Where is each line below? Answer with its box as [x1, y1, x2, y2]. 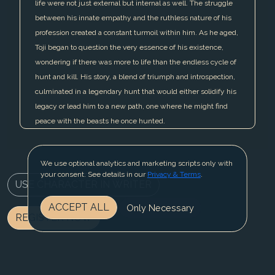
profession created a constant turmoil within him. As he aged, [35, 28, 238, 37]
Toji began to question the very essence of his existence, [35, 43, 223, 52]
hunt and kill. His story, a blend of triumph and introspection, [35, 72, 235, 82]
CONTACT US [85, 260, 138, 269]
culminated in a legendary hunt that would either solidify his [35, 87, 236, 96]
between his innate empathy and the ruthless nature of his [35, 14, 231, 23]
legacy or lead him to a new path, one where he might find [35, 102, 228, 111]
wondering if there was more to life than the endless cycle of [35, 58, 236, 67]
